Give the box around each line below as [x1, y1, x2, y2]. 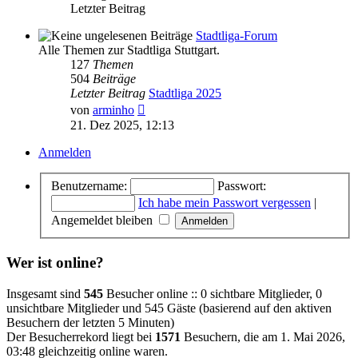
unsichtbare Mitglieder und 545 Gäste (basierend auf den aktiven [6, 300, 332, 315]
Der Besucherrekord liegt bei [6, 329, 155, 344]
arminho [93, 102, 134, 117]
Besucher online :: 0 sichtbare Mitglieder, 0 [103, 286, 322, 300]
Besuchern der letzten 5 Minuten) [6, 315, 174, 329]
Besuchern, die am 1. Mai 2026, [181, 329, 345, 344]
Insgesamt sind [6, 286, 84, 300]
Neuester [145, 99, 189, 113]
